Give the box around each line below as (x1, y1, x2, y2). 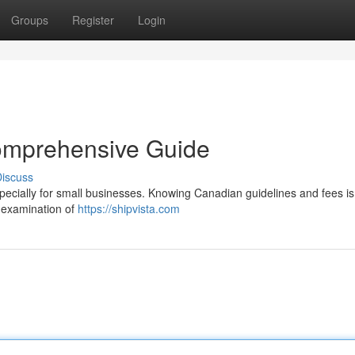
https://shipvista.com (78, 200, 180, 216)
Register (72, 12, 114, 28)
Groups (11, 12, 48, 28)
